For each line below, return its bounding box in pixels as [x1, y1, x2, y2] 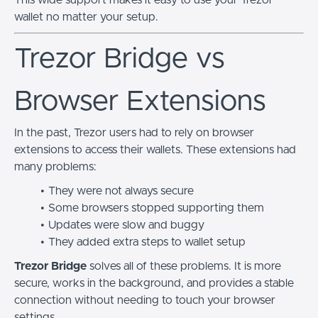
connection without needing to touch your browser [14, 294, 275, 306]
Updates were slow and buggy [48, 219, 204, 231]
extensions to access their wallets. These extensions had [14, 143, 296, 155]
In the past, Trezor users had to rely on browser [14, 126, 254, 138]
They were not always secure [48, 185, 194, 197]
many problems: [14, 160, 97, 172]
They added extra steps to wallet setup [48, 236, 246, 248]
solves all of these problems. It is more [87, 260, 281, 272]
